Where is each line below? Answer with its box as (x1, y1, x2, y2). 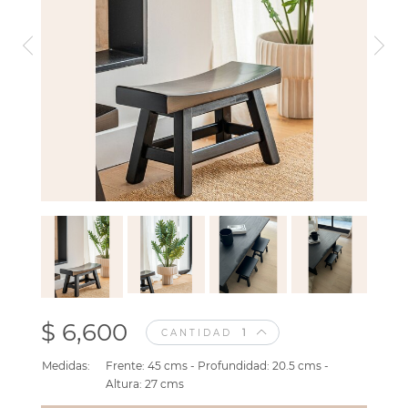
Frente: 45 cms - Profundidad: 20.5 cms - (106, 359, 329, 372)
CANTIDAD (161, 327, 232, 339)
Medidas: (42, 359, 90, 372)
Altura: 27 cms (106, 377, 184, 391)
